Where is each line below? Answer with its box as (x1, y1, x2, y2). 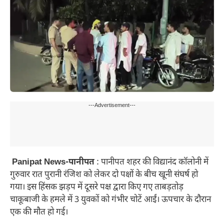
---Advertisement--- (88, 102, 135, 109)
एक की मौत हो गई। (10, 207, 68, 218)
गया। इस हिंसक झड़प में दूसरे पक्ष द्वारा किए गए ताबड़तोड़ (10, 182, 183, 193)
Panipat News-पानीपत (10, 157, 94, 168)
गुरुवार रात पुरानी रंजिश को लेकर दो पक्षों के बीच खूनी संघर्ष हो (10, 169, 198, 181)
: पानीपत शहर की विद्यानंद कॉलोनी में (94, 157, 208, 168)
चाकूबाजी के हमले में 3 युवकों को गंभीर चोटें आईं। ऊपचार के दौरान (10, 194, 211, 206)
